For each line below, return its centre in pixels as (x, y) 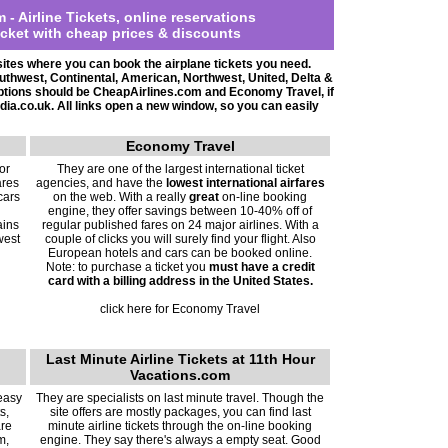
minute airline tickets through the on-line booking (180, 426)
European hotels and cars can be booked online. (180, 253)
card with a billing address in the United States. (180, 281)
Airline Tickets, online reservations (136, 17)
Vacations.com (180, 375)
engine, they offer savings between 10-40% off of (180, 211)
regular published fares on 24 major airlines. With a (180, 225)
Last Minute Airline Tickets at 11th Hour (180, 359)
